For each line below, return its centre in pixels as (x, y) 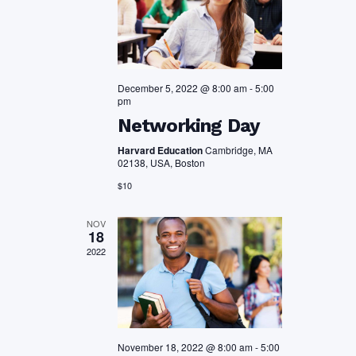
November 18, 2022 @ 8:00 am (185, 347)
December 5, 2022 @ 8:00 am (182, 87)
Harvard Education (161, 150)
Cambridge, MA (238, 149)
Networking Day (189, 125)
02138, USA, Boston (161, 162)
